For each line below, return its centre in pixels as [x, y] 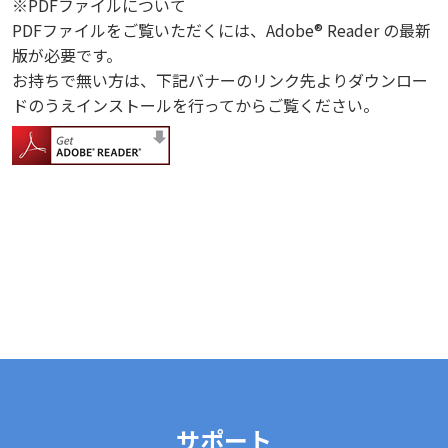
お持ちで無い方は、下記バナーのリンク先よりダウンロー [220, 80]
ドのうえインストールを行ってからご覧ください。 [195, 105]
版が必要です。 [67, 55]
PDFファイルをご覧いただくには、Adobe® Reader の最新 [221, 30]
